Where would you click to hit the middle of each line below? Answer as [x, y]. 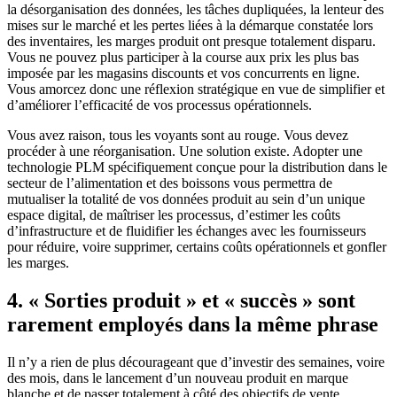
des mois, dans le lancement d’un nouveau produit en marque [178, 378]
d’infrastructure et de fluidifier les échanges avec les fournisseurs [187, 231]
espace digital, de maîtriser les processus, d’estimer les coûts [174, 215]
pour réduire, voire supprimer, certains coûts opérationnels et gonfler [197, 247]
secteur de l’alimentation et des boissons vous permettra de [170, 183]
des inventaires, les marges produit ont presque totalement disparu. [191, 42]
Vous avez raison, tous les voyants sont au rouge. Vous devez [178, 136]
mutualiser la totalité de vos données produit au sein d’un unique [186, 199]
